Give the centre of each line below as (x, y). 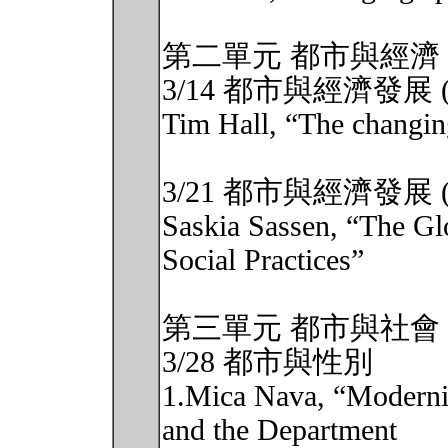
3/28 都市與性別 (267, 362)
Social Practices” (263, 260)
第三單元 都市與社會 (301, 328)
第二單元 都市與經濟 (301, 56)
